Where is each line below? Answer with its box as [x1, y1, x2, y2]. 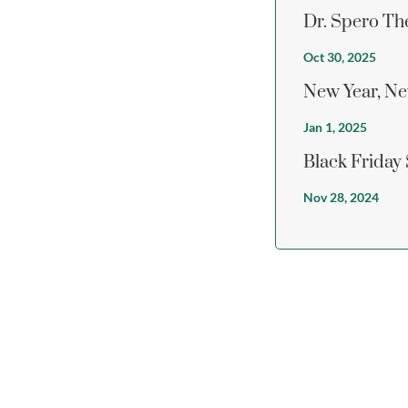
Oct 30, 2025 [303, 49, 377, 66]
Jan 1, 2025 [303, 119, 368, 136]
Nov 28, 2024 [303, 189, 380, 206]
